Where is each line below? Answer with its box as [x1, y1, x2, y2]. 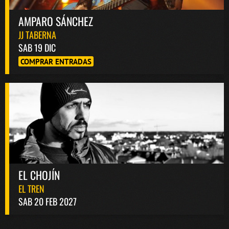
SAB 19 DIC [18, 40, 56, 54]
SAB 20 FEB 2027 [18, 194, 77, 208]
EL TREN [18, 181, 44, 195]
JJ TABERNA [18, 28, 56, 41]
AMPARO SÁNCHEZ [18, 12, 93, 29]
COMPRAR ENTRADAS [20, 56, 91, 66]
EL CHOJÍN [18, 166, 60, 183]
